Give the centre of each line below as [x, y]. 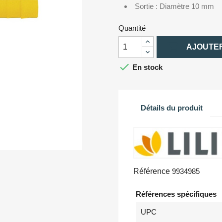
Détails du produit [172, 108]
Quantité [132, 28]
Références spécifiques [176, 194]
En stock [146, 67]
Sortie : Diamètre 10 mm [174, 6]
